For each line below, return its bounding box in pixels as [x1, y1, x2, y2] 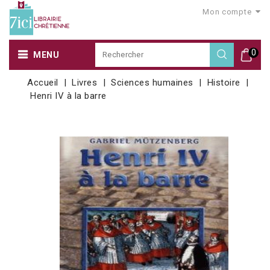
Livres [72, 77, 98, 88]
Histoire [207, 77, 240, 88]
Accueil [27, 77, 58, 88]
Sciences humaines [111, 77, 193, 88]
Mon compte [202, 7, 252, 16]
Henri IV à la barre [30, 90, 107, 101]
